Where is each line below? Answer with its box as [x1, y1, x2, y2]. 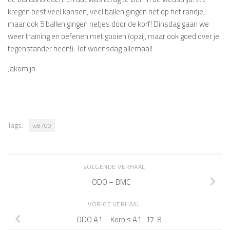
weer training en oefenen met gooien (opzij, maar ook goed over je [8, 30, 219, 43]
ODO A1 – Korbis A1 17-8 [76, 213, 162, 225]
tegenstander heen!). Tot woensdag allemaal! [8, 43, 152, 55]
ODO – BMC [91, 176, 130, 188]
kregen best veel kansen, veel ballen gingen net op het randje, [8, 6, 205, 18]
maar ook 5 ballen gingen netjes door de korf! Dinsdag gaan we [8, 18, 209, 30]
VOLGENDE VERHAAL [83, 162, 147, 172]
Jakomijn [8, 63, 35, 75]
